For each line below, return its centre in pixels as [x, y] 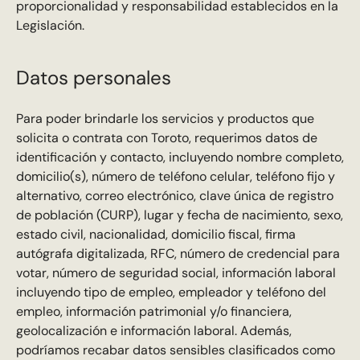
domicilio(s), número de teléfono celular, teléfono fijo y [175, 177]
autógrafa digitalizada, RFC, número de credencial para [178, 254]
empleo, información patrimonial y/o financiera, [153, 312]
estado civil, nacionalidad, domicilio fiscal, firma [155, 235]
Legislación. [50, 26]
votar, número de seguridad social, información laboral [176, 273]
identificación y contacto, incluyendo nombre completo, [180, 157]
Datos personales [93, 78]
